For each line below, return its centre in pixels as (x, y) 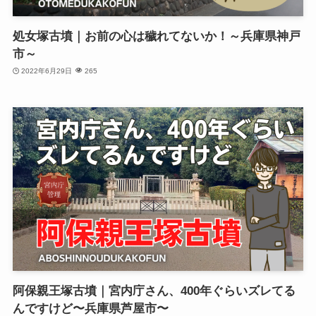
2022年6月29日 (47, 71)
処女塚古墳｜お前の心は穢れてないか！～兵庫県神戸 (156, 36)
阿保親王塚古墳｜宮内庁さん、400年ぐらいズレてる (154, 291)
